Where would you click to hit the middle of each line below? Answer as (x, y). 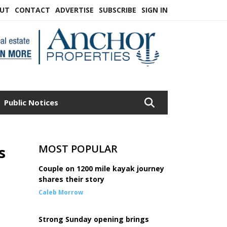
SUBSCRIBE (118, 10)
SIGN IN (155, 10)
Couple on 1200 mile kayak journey (101, 168)
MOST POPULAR (78, 149)
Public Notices (31, 102)
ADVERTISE (74, 10)
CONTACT (32, 10)
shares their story (71, 179)
